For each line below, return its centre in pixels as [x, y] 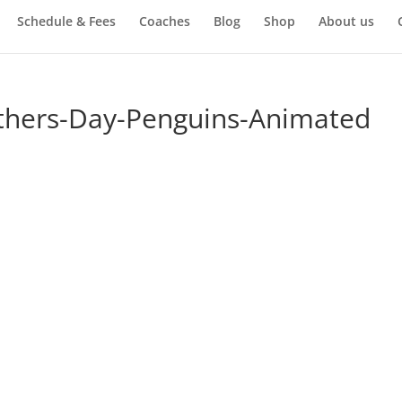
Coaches [164, 21]
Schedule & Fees [66, 21]
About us [346, 21]
